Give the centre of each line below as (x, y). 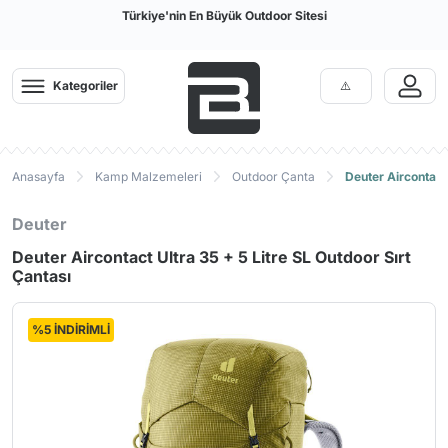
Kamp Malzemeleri (148, 176)
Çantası (41, 276)
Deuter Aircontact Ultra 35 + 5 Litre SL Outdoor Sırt (211, 257)
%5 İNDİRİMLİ (71, 329)
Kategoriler (85, 85)
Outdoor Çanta (273, 176)
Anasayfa (38, 176)
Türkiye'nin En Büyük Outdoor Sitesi (224, 15)
